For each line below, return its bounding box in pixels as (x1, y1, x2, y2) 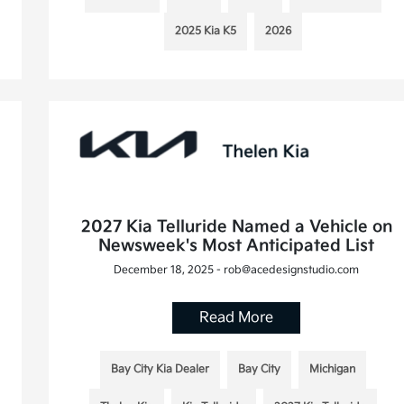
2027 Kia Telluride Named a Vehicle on (80, 216, 392, 236)
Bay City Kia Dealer (110, 362, 209, 376)
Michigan (308, 362, 355, 376)
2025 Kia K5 (174, 23, 236, 38)
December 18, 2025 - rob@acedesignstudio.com (114, 262, 360, 277)
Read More (199, 308, 274, 326)
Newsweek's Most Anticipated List (98, 235, 375, 255)
